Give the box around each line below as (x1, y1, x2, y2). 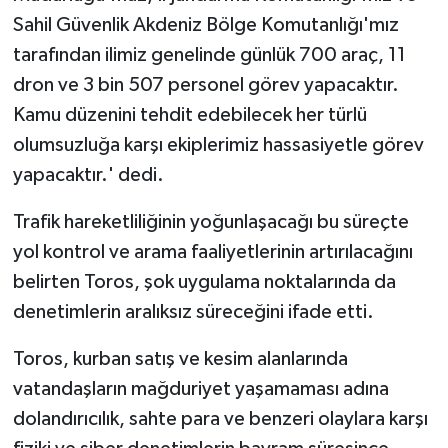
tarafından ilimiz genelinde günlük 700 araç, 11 (12, 44, 406, 65)
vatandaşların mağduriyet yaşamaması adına (12, 378, 389, 399)
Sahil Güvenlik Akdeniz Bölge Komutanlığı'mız (12, 14, 399, 35)
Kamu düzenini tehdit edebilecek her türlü (12, 104, 367, 125)
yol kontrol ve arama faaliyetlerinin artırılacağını (12, 241, 413, 262)
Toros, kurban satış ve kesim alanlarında (12, 348, 348, 369)
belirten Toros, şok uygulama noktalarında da (12, 271, 396, 292)
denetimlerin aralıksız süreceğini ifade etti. (12, 301, 374, 322)
